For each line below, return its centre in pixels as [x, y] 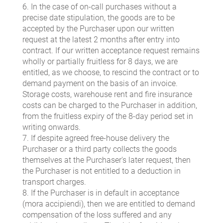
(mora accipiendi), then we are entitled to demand [109, 204]
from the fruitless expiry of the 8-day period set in [108, 116]
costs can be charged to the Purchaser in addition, [110, 106]
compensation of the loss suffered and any [97, 215]
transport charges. [54, 182]
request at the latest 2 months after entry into [101, 40]
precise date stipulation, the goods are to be [99, 18]
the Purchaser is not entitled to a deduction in [102, 171]
